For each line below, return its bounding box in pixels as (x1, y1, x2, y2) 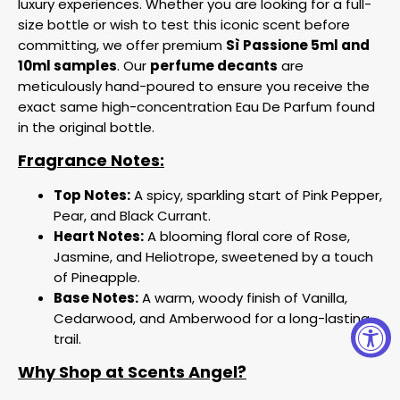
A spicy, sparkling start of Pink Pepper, (130, 186, 382, 204)
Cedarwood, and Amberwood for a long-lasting (54, 309, 370, 328)
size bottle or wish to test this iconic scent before (18, 15, 350, 34)
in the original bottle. (18, 118, 154, 137)
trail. (54, 329, 81, 348)
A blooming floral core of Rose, (144, 227, 350, 246)
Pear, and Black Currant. (54, 206, 211, 225)
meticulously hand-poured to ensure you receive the (18, 77, 370, 96)
